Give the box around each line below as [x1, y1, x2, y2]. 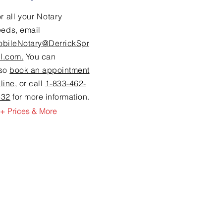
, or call [14, 78, 45, 88]
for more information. [10, 92, 90, 102]
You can [23, 52, 56, 61]
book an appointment [9, 65, 90, 75]
